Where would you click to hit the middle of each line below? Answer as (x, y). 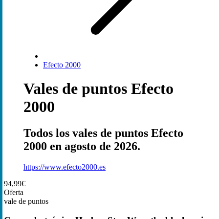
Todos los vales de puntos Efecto (103, 133)
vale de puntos (26, 201)
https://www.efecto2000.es (65, 167)
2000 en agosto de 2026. (82, 146)
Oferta (14, 192)
